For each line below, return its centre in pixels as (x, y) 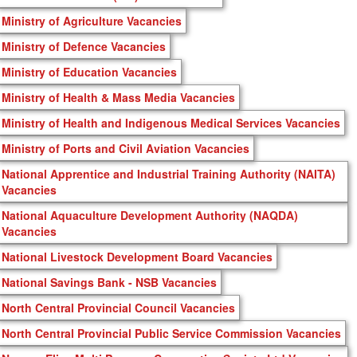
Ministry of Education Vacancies (89, 71)
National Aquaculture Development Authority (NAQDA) (150, 215)
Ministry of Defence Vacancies (84, 46)
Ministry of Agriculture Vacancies (92, 20)
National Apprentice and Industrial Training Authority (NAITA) (169, 173)
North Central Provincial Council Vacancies (118, 307)
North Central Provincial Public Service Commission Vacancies (171, 333)
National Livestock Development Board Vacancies (137, 256)
